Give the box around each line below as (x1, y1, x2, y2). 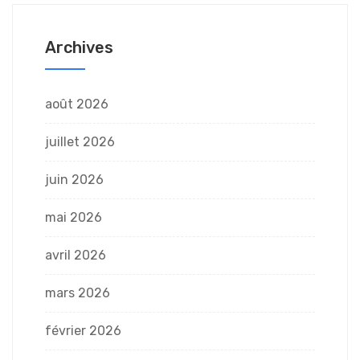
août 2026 (45, 96, 108, 112)
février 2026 (45, 322, 121, 338)
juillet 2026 (45, 133, 115, 149)
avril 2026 (45, 247, 106, 263)
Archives (45, 37, 113, 57)
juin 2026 (45, 171, 104, 187)
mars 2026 (45, 284, 110, 301)
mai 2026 (45, 209, 102, 225)
